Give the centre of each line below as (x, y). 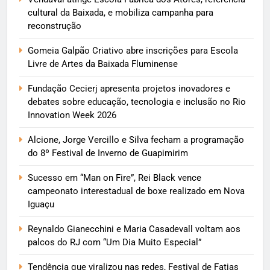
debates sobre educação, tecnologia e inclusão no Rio (137, 102)
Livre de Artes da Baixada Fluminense (103, 64)
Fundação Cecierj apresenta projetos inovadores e (129, 89)
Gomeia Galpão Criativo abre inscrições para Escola (133, 51)
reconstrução (56, 26)
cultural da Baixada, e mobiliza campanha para (121, 13)
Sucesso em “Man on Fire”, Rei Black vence (115, 178)
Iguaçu (41, 205)
